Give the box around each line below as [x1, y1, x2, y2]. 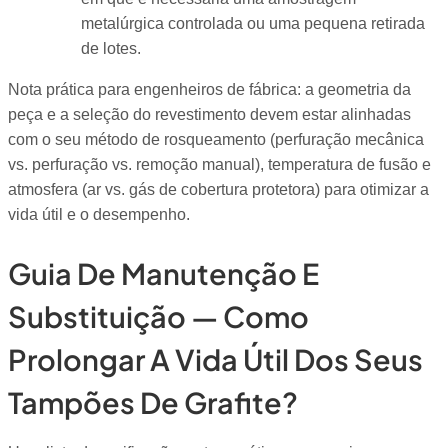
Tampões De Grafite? [8, 383, 298, 420]
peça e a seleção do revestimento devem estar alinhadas [8, 106, 411, 124]
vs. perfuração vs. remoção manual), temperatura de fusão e [8, 156, 431, 174]
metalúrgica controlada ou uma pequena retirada [80, 14, 425, 32]
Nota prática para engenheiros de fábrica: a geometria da [8, 81, 411, 99]
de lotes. [80, 39, 141, 57]
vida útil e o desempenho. [8, 206, 190, 224]
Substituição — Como [8, 297, 309, 334]
